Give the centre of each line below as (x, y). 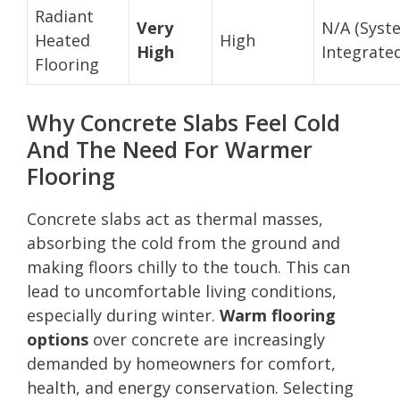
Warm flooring (278, 315)
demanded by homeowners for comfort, (181, 363)
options (58, 339)
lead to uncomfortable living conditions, (182, 291)
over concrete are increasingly (207, 339)
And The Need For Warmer (170, 149)
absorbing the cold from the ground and (183, 242)
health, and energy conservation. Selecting (190, 387)
